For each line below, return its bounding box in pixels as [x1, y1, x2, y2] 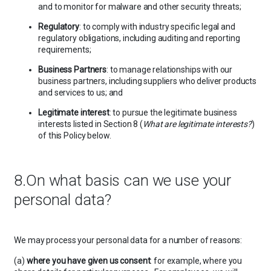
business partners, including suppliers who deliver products [38, 76, 257, 86]
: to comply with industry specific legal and [79, 21, 235, 31]
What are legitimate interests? [143, 119, 252, 129]
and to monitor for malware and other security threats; [38, 1, 241, 11]
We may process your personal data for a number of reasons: [14, 235, 243, 245]
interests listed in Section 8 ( [38, 119, 143, 129]
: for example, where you [150, 256, 243, 266]
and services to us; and [38, 87, 123, 97]
